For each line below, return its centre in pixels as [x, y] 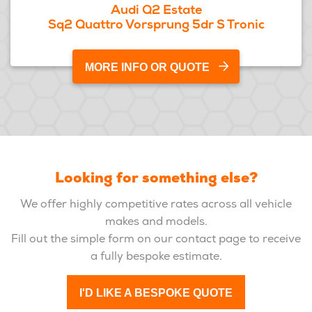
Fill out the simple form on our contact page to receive [156, 239]
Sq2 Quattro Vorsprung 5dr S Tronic [156, 24]
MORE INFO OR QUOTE [147, 67]
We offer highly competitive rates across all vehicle [156, 204]
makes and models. [156, 221]
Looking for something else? [156, 178]
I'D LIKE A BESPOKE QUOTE [156, 293]
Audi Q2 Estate [156, 9]
